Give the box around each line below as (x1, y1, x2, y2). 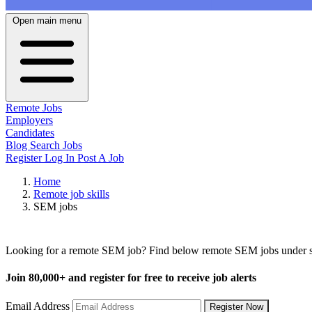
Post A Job (77, 152, 124, 164)
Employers (6, 114, 53, 127)
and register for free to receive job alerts (65, 272, 256, 284)
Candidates (6, 127, 54, 139)
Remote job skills (33, 188, 109, 201)
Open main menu (13, 15, 81, 26)
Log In (45, 152, 77, 164)
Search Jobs (30, 139, 82, 152)
